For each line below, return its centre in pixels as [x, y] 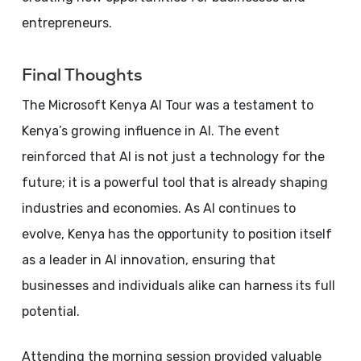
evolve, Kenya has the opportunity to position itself [176, 234]
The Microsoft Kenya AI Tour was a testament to [167, 105]
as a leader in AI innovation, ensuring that [148, 260]
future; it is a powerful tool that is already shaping [174, 183]
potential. [50, 311]
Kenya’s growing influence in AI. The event [150, 131]
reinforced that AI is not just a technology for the [173, 157]
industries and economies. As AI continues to [158, 208]
